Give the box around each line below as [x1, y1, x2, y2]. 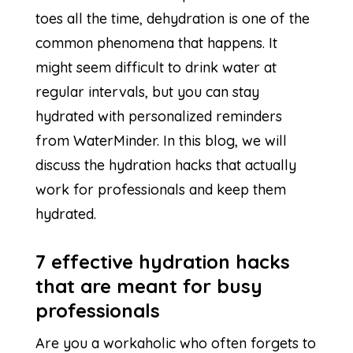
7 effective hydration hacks [35, 249, 290, 273]
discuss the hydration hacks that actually [35, 155, 296, 174]
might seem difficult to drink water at [35, 58, 277, 76]
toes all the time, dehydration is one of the [35, 9, 310, 28]
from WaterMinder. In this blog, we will [35, 131, 287, 150]
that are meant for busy [35, 273, 262, 298]
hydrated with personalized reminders [35, 106, 282, 125]
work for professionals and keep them [35, 180, 286, 199]
